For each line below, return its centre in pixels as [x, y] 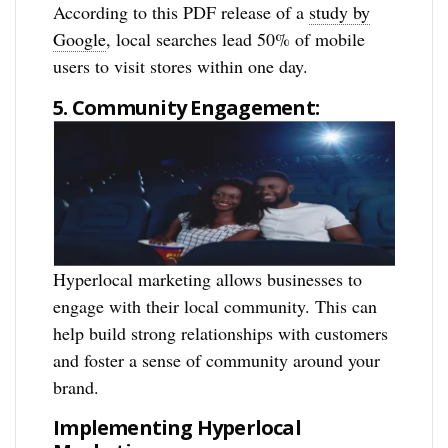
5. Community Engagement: [186, 108]
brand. [76, 386]
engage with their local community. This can [215, 305]
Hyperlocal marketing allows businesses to [208, 278]
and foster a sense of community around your [217, 359]
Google [80, 39]
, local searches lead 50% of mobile [236, 39]
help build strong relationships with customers [221, 332]
